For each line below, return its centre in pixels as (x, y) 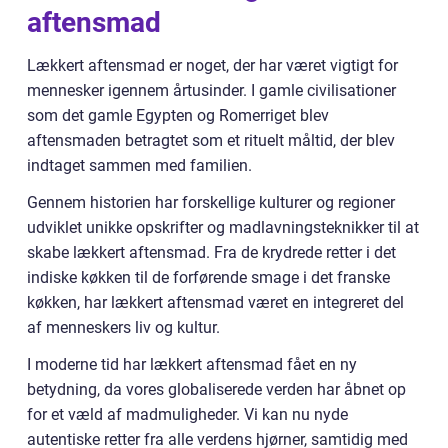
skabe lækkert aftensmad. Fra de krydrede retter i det (211, 253)
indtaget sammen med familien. (139, 166)
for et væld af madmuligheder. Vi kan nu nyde (187, 415)
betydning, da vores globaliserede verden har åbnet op (216, 390)
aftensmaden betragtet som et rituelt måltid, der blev (211, 141)
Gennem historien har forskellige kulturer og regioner (211, 203)
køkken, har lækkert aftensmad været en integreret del (215, 303)
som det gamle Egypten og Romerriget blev (178, 116)
